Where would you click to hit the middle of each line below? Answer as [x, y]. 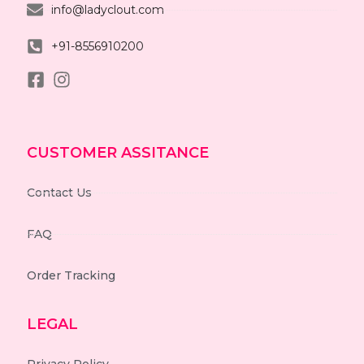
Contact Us [59, 193]
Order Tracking [71, 276]
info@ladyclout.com [107, 10]
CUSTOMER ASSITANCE [117, 153]
